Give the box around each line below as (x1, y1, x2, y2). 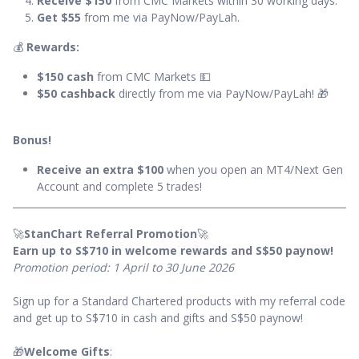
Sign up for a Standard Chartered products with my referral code (13, 293, 345, 309)
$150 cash (37, 69, 94, 85)
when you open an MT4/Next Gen (163, 162, 343, 178)
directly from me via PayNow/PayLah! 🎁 (115, 86, 329, 102)
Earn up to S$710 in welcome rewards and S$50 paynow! (13, 243, 333, 259)
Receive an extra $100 (37, 162, 163, 178)
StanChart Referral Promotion (24, 226, 197, 242)
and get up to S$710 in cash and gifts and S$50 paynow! (13, 310, 303, 326)
